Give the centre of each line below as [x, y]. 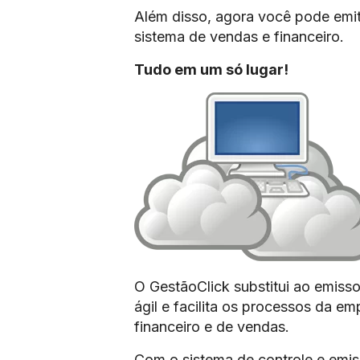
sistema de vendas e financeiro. [239, 37]
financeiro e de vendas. [211, 327]
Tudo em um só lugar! [211, 70]
